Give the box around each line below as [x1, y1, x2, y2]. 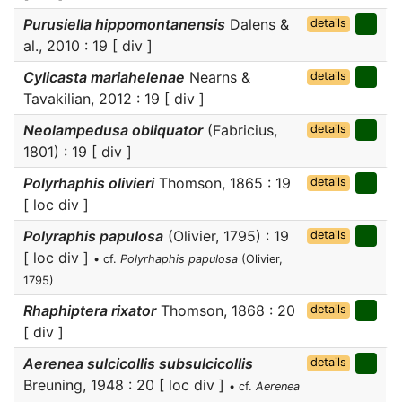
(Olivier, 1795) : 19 [163, 227, 289, 245]
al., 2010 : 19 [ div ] [23, 37, 153, 55]
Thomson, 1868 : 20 [156, 301, 295, 319]
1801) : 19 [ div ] [23, 143, 132, 161]
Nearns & [185, 68, 250, 86]
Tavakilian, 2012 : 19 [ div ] [23, 90, 205, 108]
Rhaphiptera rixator [23, 301, 156, 319]
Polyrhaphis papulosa [120, 252, 238, 266]
